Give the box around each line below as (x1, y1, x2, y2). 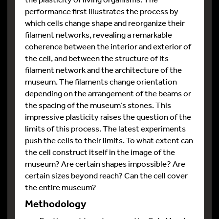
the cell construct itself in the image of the (25, 147, 175, 157)
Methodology (25, 197, 87, 210)
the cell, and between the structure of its (25, 53, 169, 63)
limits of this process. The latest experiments (25, 123, 186, 133)
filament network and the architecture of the (25, 65, 182, 75)
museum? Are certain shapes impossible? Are (25, 158, 185, 169)
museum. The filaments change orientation (25, 76, 177, 87)
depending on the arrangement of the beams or (25, 88, 191, 98)
